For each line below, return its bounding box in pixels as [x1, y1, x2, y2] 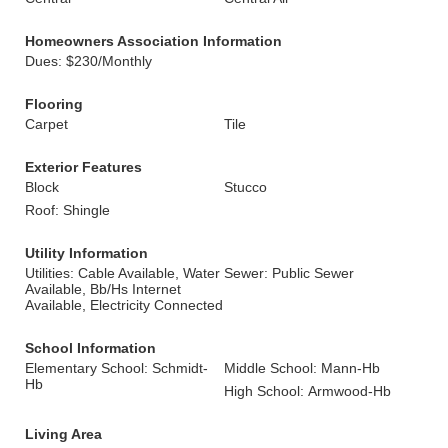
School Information [25, 340, 156, 356]
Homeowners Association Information [25, 33, 282, 49]
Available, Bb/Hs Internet [25, 281, 181, 297]
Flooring [25, 96, 83, 112]
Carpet [25, 116, 68, 132]
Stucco [224, 179, 267, 195]
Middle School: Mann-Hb [224, 360, 380, 376]
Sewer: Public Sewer [224, 265, 354, 281]
